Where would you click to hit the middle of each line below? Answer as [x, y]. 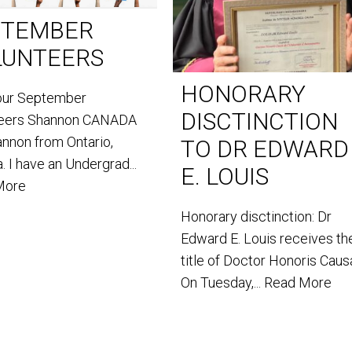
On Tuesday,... [223, 282]
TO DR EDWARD [265, 148]
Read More [298, 282]
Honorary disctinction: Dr [257, 216]
